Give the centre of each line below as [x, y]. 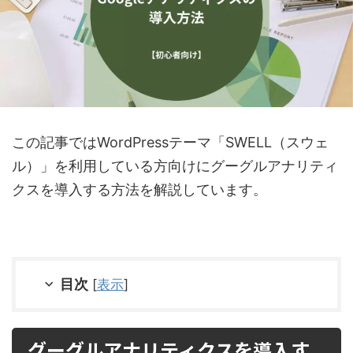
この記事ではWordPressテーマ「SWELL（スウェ [170, 143]
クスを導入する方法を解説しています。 [139, 190]
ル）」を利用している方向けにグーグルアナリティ [175, 166]
